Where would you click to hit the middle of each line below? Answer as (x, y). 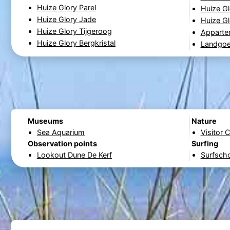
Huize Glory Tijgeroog (74, 31)
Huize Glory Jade (66, 20)
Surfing (205, 144)
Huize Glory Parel (66, 8)
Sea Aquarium (61, 132)
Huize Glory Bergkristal (76, 43)
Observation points (62, 144)
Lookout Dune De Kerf (74, 155)
